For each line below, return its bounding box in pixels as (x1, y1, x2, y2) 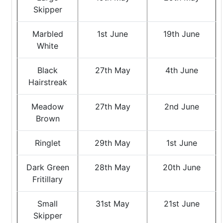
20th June (162, 162, 201, 172)
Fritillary (32, 174, 63, 184)
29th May (95, 138, 130, 148)
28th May (95, 162, 130, 172)
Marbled (32, 29, 63, 39)
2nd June (164, 102, 199, 111)
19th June (163, 29, 200, 39)
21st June (163, 199, 200, 209)
